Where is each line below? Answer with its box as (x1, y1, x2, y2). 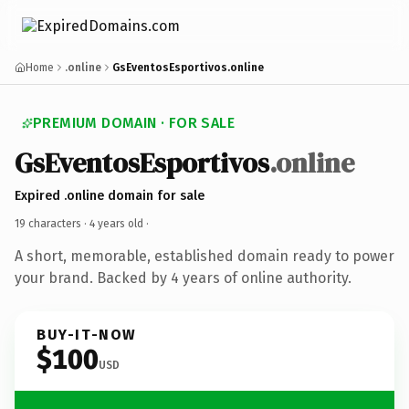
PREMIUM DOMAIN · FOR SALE (33, 114, 235, 131)
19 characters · (15, 216, 89, 230)
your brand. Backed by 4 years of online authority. (15, 268, 351, 287)
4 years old (89, 216, 143, 230)
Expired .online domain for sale (15, 187, 204, 204)
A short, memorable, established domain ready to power (15, 246, 394, 265)
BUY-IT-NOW (37, 325, 137, 343)
